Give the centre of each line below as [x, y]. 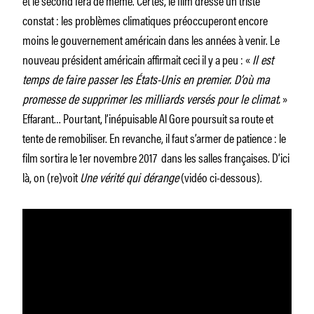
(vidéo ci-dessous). [220, 176]
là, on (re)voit [51, 176]
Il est [263, 59]
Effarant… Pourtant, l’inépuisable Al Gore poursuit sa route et [148, 117]
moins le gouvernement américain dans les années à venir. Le [151, 39]
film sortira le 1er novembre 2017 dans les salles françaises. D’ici [156, 157]
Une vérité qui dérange [129, 176]
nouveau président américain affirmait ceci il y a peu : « [137, 59]
